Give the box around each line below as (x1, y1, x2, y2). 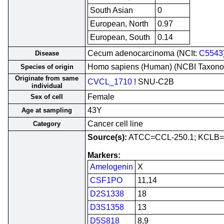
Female (87, 92, 114, 101)
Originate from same (15, 74, 78, 82)
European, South (90, 33, 150, 41)
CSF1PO (90, 176, 122, 184)
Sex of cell (30, 93, 63, 100)
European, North (90, 19, 148, 28)
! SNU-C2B (132, 77, 174, 86)
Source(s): (87, 133, 127, 141)
